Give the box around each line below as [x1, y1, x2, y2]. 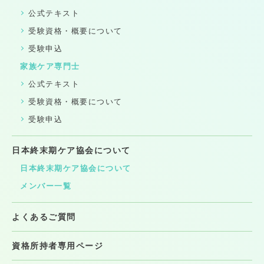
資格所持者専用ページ [12, 240, 103, 250]
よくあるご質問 [12, 212, 76, 222]
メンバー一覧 [20, 181, 71, 190]
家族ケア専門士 [20, 61, 80, 71]
